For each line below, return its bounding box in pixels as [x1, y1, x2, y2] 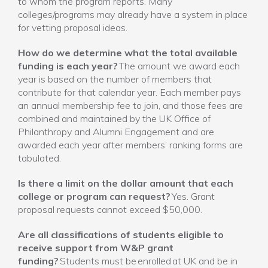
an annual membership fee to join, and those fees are [18, 99, 243, 111]
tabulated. [18, 152, 61, 164]
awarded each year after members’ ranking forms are [18, 139, 243, 151]
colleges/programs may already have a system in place [18, 8, 248, 20]
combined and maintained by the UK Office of [18, 112, 211, 124]
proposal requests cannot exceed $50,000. [18, 203, 202, 215]
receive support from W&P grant [18, 242, 173, 254]
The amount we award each [118, 60, 240, 72]
